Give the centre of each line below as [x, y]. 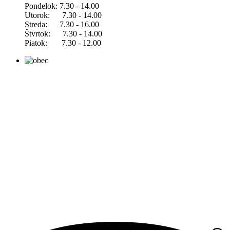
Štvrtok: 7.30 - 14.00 [63, 34]
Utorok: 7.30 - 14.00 [63, 15]
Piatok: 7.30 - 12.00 [63, 43]
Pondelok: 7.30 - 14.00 [62, 6]
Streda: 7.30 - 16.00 [62, 25]
